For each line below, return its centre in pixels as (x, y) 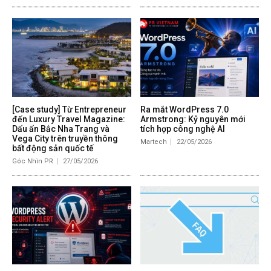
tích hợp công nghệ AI (182, 129)
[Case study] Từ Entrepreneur (69, 109)
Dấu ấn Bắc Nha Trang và (61, 129)
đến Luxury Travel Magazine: (69, 119)
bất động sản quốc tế (53, 148)
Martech (153, 142)
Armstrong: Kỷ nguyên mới (193, 119)
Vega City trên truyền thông (65, 138)
